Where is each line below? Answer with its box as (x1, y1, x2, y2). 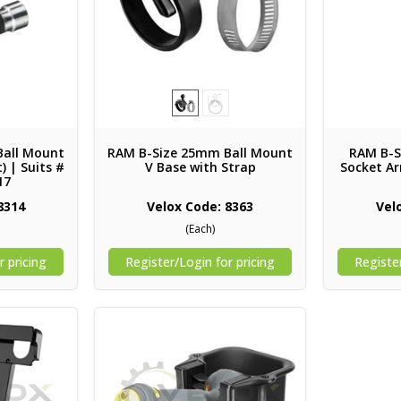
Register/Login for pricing (125, 253, 276, 271)
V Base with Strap (144, 158, 256, 176)
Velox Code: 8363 (147, 198, 254, 216)
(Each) (185, 221, 216, 237)
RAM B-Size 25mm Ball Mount (107, 144, 294, 162)
